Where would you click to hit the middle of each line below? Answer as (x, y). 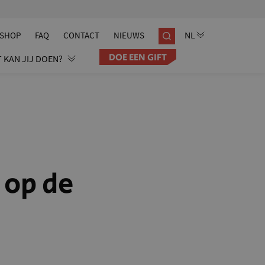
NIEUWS (129, 35)
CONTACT (81, 35)
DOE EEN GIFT (138, 58)
